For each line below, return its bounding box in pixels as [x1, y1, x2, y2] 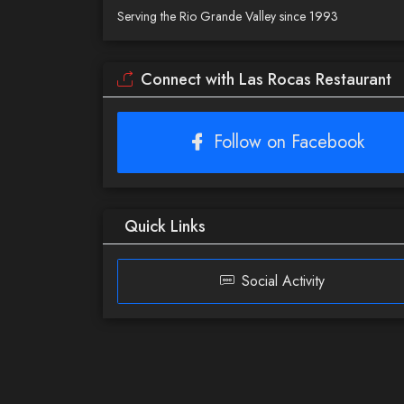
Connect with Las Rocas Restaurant [141, 68, 391, 91]
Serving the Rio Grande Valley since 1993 [117, 7, 338, 25]
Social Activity [242, 271, 325, 291]
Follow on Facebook [213, 129, 364, 155]
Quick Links [124, 215, 206, 238]
